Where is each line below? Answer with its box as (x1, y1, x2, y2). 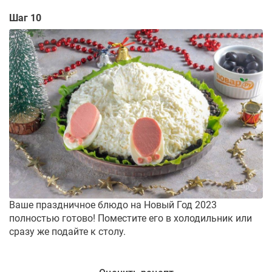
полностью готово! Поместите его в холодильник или (9, 212, 252, 224)
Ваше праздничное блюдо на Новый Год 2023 (9, 199, 217, 211)
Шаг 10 (9, 12, 41, 24)
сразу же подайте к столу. (9, 225, 126, 237)
